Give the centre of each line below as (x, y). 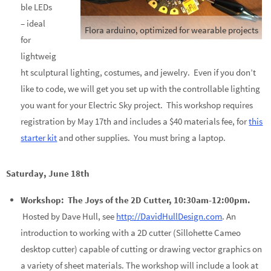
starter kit (39, 137)
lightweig (39, 56)
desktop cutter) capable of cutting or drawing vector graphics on (142, 249)
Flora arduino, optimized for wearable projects (171, 30)
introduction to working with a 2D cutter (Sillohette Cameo (131, 233)
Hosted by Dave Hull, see (70, 217)
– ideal (33, 23)
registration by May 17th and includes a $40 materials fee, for (135, 121)
